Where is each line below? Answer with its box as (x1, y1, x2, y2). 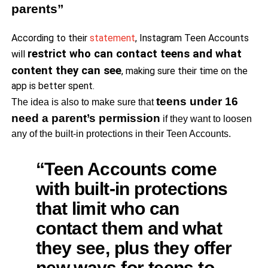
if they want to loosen (160, 113, 252, 124)
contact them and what (35, 217, 222, 238)
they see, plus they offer (35, 237, 232, 258)
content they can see (11, 63, 121, 77)
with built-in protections (35, 178, 228, 199)
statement (89, 32, 135, 44)
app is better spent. (11, 80, 95, 92)
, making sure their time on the (121, 65, 248, 77)
